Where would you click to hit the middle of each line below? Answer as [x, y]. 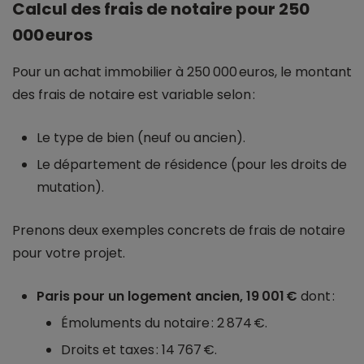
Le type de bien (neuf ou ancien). [141, 138]
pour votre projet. [69, 253]
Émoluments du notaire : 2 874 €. [164, 323]
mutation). [70, 188]
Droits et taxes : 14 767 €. [139, 350]
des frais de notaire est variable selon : [134, 95]
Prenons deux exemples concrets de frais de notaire [179, 231]
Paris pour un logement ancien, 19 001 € [167, 297]
